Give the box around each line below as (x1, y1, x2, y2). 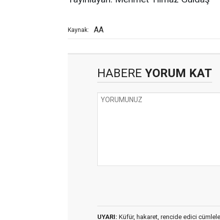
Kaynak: (68, 27, 89, 33)
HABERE (97, 66, 142, 80)
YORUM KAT (142, 66, 212, 80)
